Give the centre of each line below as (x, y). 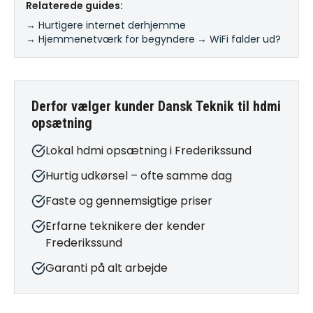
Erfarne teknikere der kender (125, 226)
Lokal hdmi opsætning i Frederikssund (148, 151)
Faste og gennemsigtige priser (129, 201)
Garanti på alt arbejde (107, 268)
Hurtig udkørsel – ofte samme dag (139, 176)
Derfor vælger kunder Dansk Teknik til (142, 106)
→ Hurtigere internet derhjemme (106, 25)
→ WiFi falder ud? (239, 39)
